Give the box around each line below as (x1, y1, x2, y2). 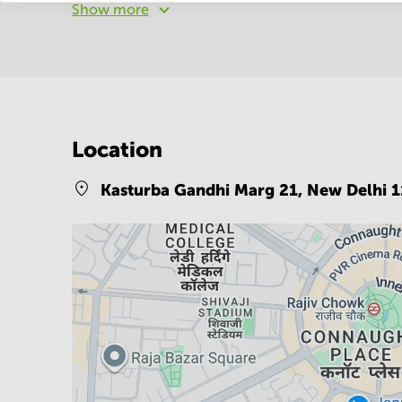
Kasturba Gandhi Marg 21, (100, 180, 307, 199)
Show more (72, 2, 149, 17)
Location (72, 137, 162, 162)
